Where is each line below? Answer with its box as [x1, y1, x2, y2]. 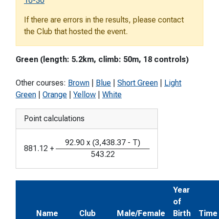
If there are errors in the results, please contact [24, 15, 184, 25]
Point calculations [24, 114, 85, 124]
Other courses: [16, 78, 68, 88]
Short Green [117, 78, 158, 88]
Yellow [73, 90, 96, 100]
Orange [43, 90, 67, 100]
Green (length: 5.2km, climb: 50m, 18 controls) [16, 55, 189, 65]
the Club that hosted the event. [24, 27, 128, 37]
